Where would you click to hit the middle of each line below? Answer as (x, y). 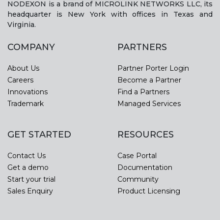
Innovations (27, 92)
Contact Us (27, 155)
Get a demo (28, 167)
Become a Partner (149, 80)
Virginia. (22, 24)
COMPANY (31, 47)
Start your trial (31, 179)
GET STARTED (39, 134)
